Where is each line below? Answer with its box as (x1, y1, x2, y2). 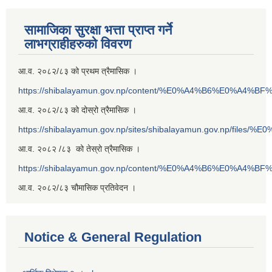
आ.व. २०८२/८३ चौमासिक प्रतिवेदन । (18, 183, 136, 193)
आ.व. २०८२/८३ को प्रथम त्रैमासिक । (18, 66, 137, 76)
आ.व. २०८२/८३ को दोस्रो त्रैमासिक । (18, 105, 137, 115)
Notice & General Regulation (24, 229, 202, 245)
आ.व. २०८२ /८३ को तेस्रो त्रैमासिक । (18, 144, 140, 154)
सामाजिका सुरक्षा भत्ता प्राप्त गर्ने (24, 22, 172, 38)
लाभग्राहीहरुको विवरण (24, 36, 131, 52)
